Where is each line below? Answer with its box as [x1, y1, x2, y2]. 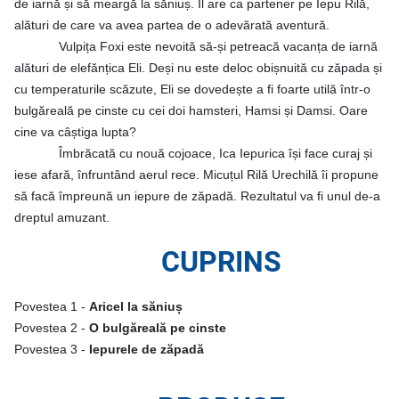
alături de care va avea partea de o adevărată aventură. [14, 18, 333, 33]
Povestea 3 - [14, 342, 89, 357]
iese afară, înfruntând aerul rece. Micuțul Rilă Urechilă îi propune [14, 167, 379, 183]
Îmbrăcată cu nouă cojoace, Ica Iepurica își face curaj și [59, 146, 372, 161]
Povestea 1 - [14, 299, 89, 314]
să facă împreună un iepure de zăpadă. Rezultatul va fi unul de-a [14, 189, 380, 204]
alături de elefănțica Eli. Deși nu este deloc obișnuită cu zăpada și [14, 61, 382, 76]
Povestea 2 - [14, 321, 89, 336]
